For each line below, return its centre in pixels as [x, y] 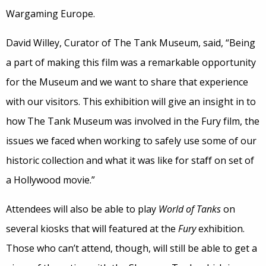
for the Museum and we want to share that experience [127, 82]
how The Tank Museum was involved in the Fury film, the [133, 121]
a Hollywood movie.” [50, 180]
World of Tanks [190, 209]
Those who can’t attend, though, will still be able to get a [132, 248]
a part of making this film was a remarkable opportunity [131, 63]
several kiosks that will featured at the [92, 229]
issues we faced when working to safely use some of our [131, 141]
